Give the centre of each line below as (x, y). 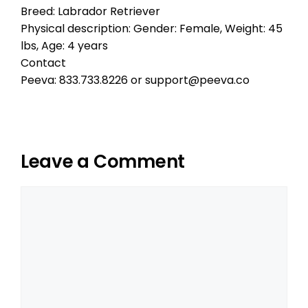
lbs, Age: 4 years (64, 46)
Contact (43, 63)
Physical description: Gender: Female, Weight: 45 (152, 29)
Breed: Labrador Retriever (90, 11)
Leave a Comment (103, 162)
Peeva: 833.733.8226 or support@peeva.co (135, 80)
